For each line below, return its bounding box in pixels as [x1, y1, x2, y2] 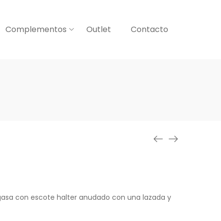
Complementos [5, 24, 67, 35]
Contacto [131, 24, 168, 35]
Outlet [86, 24, 111, 35]
